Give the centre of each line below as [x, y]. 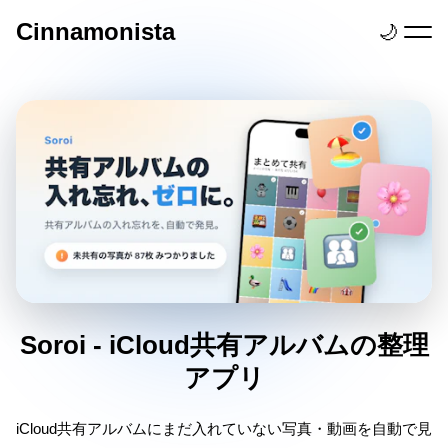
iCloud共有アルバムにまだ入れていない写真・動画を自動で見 [224, 428]
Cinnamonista [95, 31]
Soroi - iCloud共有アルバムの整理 [224, 344]
